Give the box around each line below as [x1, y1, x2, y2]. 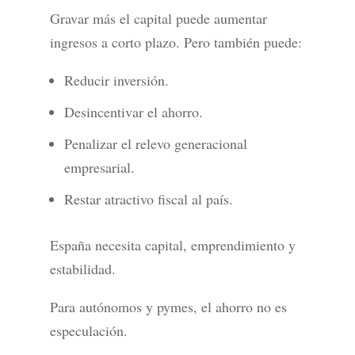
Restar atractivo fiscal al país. [63, 189, 233, 209]
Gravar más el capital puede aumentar [49, 9, 267, 29]
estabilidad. [49, 259, 116, 279]
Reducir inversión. [63, 71, 169, 90]
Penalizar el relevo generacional [63, 134, 247, 154]
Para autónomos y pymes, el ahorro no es [49, 297, 287, 317]
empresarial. [63, 158, 135, 177]
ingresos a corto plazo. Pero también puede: [49, 32, 302, 52]
